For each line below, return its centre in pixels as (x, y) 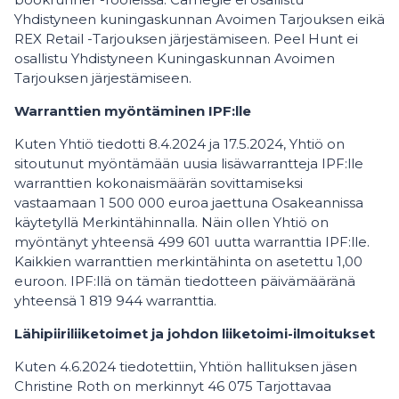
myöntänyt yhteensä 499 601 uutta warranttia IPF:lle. (192, 242)
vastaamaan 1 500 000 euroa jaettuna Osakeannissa (189, 203)
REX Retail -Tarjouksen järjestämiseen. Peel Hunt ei (186, 39)
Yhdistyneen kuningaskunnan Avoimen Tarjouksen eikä (199, 19)
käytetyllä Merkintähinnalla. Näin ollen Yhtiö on (171, 222)
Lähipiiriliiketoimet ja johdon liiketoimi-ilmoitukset (195, 334)
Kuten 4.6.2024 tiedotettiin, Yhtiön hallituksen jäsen (186, 366)
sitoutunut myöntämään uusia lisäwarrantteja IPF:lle (189, 163)
